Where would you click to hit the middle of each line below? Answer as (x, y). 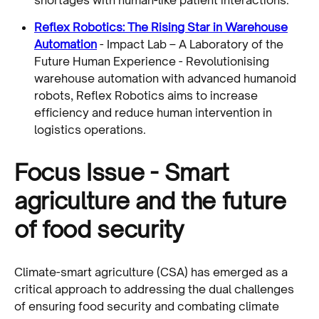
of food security (99, 229)
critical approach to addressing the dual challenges (154, 289)
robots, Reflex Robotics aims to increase (146, 95)
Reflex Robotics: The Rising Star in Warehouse (161, 27)
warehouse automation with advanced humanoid (165, 78)
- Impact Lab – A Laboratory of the (190, 44)
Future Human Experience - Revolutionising (152, 61)
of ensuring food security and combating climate (147, 306)
